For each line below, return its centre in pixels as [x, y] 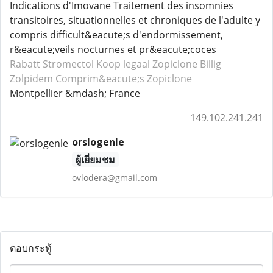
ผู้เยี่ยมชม [95, 160]
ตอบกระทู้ [31, 248]
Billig [211, 64]
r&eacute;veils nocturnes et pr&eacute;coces [113, 49]
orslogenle [98, 142]
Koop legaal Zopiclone [147, 64]
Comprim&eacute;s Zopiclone [124, 79]
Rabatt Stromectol [52, 64]
